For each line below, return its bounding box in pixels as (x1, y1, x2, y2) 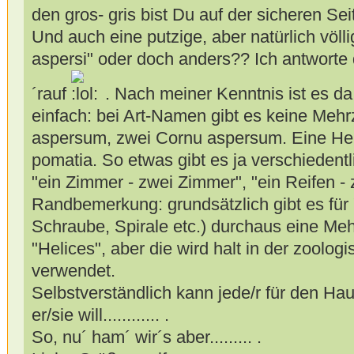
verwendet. (31, 260, 115, 281)
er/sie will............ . (31, 304, 169, 325)
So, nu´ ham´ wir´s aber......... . (31, 326, 262, 347)
